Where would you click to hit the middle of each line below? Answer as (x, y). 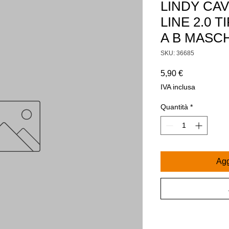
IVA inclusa (178, 87)
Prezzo (195, 73)
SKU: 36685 (177, 53)
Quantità (174, 107)
